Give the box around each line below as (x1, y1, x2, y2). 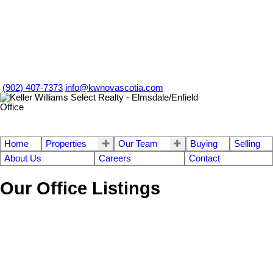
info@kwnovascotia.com (65, 83, 163, 93)
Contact (188, 154, 220, 163)
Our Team (118, 139, 158, 149)
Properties (45, 139, 87, 149)
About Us (4, 154, 41, 163)
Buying (190, 139, 218, 149)
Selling (234, 139, 261, 149)
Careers (99, 154, 132, 163)
